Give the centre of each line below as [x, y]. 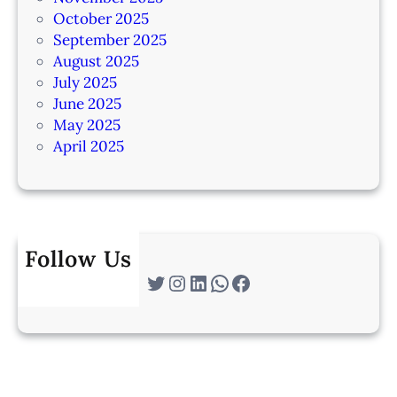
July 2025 [85, 82]
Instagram [175, 282]
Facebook [235, 282]
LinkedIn [194, 282]
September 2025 [110, 39]
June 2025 [87, 103]
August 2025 [96, 61]
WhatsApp [214, 282]
